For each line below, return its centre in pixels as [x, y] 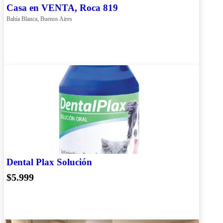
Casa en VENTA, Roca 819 [62, 7]
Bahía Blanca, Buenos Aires [39, 19]
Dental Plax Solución [49, 162]
